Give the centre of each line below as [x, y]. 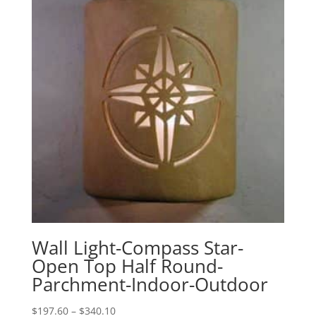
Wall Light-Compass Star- [137, 247]
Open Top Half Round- [127, 266]
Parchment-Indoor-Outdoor [150, 284]
